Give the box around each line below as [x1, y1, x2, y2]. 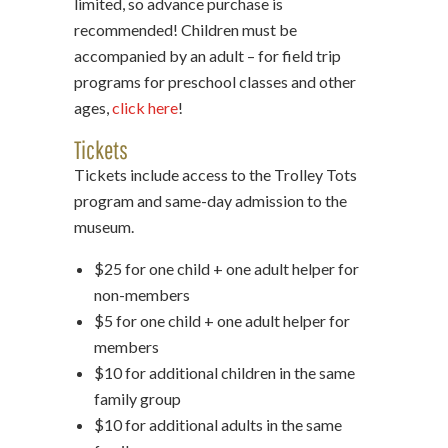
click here [112, 97, 178, 117]
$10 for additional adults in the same [94, 414, 342, 434]
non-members [94, 284, 190, 304]
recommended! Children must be [74, 19, 297, 39]
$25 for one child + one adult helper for [94, 258, 359, 278]
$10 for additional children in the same [94, 362, 355, 382]
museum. [74, 216, 134, 236]
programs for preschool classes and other [74, 71, 356, 91]
